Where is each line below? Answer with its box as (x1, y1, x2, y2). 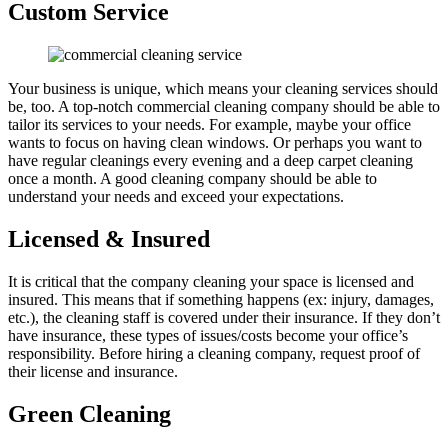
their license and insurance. (8, 363, 178, 381)
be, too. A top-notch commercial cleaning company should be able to (8, 98, 440, 116)
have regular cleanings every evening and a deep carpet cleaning (8, 152, 413, 170)
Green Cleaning (8, 401, 171, 427)
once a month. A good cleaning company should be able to (8, 170, 377, 188)
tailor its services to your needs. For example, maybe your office (8, 116, 411, 134)
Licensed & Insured (8, 226, 210, 253)
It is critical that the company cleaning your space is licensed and (8, 273, 414, 291)
